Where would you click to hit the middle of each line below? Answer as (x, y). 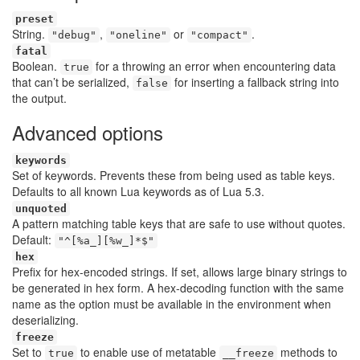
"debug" (74, 35)
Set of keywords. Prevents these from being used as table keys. (174, 175)
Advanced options (88, 132)
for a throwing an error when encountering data (214, 66)
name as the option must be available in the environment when (172, 304)
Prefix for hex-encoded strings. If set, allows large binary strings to (180, 272)
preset (35, 19)
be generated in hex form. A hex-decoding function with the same (178, 288)
